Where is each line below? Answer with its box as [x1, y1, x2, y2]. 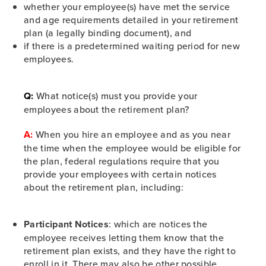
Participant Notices [24, 217, 109, 231]
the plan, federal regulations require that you [24, 154, 220, 167]
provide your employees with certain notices [24, 167, 217, 180]
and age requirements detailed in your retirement [24, 13, 239, 26]
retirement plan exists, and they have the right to [24, 244, 236, 257]
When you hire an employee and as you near [33, 128, 231, 141]
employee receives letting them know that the [24, 231, 224, 244]
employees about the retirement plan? [24, 103, 189, 116]
